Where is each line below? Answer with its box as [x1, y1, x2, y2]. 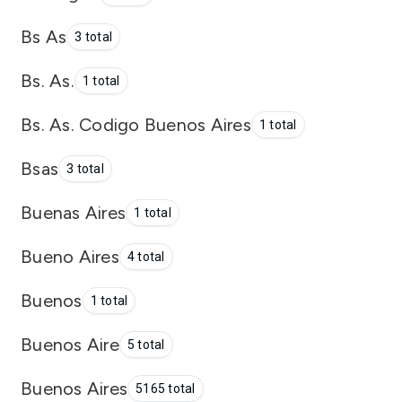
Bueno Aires [21, 245, 119, 267]
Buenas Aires [21, 201, 126, 223]
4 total [127, 249, 165, 264]
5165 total [135, 381, 196, 396]
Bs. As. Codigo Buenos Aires [21, 113, 251, 135]
